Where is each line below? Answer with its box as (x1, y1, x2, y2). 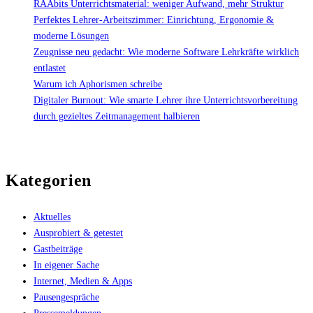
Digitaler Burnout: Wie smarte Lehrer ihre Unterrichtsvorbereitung (34, 94, 298, 105)
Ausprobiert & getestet (34, 227, 123, 238)
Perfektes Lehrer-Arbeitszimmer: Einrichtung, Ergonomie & (34, 14, 274, 25)
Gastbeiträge (34, 243, 82, 254)
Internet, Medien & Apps (34, 275, 132, 286)
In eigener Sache (34, 259, 99, 270)
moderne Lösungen (34, 30, 109, 41)
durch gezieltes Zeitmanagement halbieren (34, 110, 200, 122)
